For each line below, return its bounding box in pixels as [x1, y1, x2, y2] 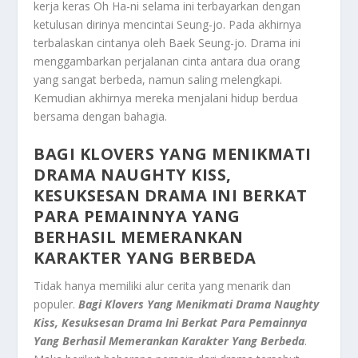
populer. [34, 296, 79, 312]
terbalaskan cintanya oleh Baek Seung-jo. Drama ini [34, 35, 301, 51]
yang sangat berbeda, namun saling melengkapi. [34, 72, 283, 88]
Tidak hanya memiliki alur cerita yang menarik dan [34, 277, 292, 293]
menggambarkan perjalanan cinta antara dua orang [34, 54, 300, 70]
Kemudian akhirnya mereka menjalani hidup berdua [34, 90, 299, 106]
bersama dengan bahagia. [34, 109, 168, 125]
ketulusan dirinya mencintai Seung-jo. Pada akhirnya [34, 17, 302, 33]
